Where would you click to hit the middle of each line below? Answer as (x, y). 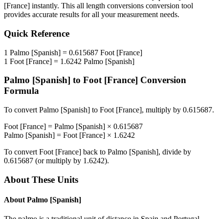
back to (94, 152)
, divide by (175, 152)
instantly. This (53, 6)
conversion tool (168, 6)
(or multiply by (58, 161)
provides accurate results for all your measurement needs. (92, 15)
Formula (22, 91)
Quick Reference (37, 34)
